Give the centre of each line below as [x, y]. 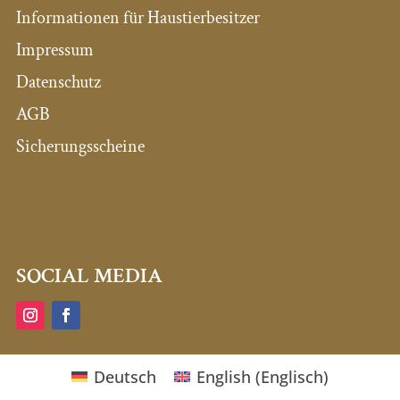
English [224, 377]
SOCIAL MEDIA [89, 276]
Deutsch [125, 377]
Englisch [292, 377]
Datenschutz [58, 83]
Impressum [54, 50]
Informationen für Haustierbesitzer [137, 18]
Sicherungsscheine [80, 147]
